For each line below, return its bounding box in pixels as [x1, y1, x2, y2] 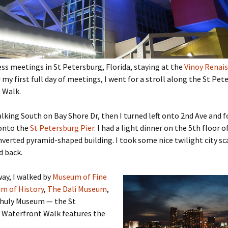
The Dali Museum [47, 184, 107, 194]
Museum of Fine [52, 172, 107, 182]
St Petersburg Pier [30, 123, 94, 133]
